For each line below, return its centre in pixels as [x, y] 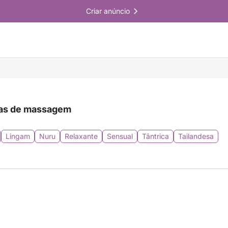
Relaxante [81, 136]
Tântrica [155, 136]
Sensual [120, 136]
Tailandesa [196, 136]
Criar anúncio [108, 11]
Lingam [18, 136]
